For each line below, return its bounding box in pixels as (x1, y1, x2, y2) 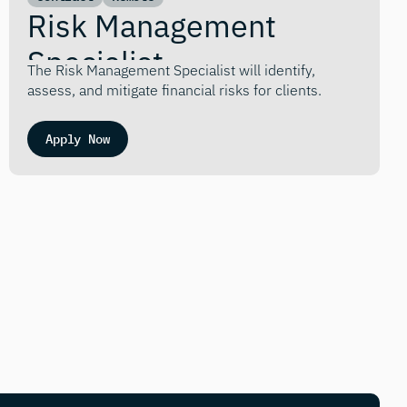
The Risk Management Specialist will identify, (27, 61, 315, 79)
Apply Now (45, 131, 110, 147)
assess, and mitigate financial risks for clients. (27, 81, 322, 99)
